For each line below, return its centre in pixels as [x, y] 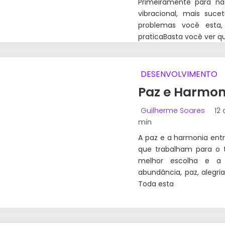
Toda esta [156, 184]
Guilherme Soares [173, 111]
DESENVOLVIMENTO [179, 74]
